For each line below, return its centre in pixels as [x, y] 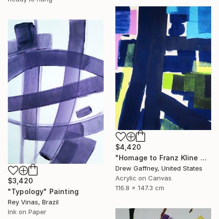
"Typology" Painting [44, 192]
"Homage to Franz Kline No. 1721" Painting [203, 157]
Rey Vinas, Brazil [33, 202]
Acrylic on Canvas [143, 178]
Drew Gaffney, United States [159, 168]
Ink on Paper [27, 212]
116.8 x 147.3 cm [140, 187]
